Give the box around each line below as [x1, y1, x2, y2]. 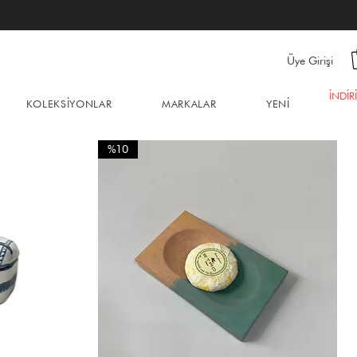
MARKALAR [162, 97, 217, 110]
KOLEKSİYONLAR [25, 97, 112, 110]
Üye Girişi [287, 53, 333, 67]
